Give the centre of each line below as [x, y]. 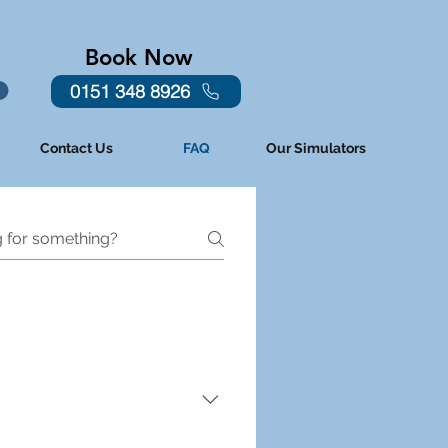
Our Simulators [316, 148]
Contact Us [76, 148]
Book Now [138, 57]
